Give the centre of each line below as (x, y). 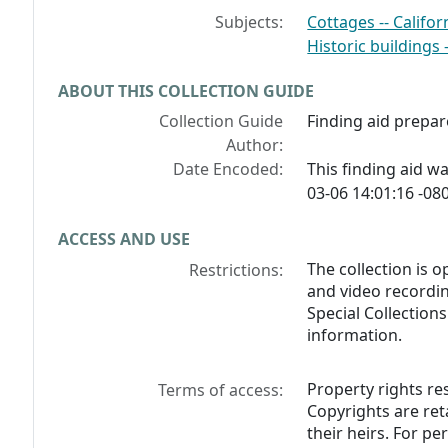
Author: (255, 145)
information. (355, 335)
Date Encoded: (228, 169)
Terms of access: (221, 390)
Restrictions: (236, 270)
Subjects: (249, 22)
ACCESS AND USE (124, 239)
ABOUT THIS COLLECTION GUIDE (186, 91)
